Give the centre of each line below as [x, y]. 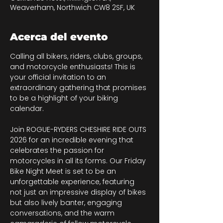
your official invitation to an [59, 77]
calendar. [27, 109]
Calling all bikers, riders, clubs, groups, [77, 56]
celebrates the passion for [58, 150]
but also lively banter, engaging [67, 203]
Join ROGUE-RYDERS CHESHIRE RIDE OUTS [79, 129]
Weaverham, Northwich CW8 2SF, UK [72, 7]
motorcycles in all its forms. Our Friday [79, 161]
